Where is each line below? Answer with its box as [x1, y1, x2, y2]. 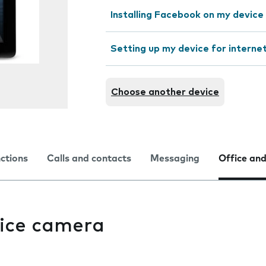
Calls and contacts [47, 154, 131, 163]
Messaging [150, 154, 199, 163]
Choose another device [111, 87, 219, 97]
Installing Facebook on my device [110, 10, 264, 20]
